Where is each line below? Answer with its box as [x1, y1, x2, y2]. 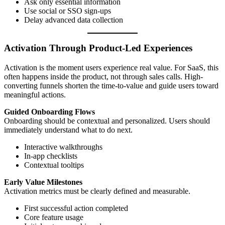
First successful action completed [24, 204, 128, 212]
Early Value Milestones [4, 178, 82, 186]
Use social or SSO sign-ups [24, 6, 111, 15]
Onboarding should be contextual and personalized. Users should [4, 117, 210, 125]
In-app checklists [24, 152, 77, 160]
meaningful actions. [4, 90, 66, 99]
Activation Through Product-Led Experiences [4, 43, 192, 54]
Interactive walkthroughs [24, 143, 102, 151]
